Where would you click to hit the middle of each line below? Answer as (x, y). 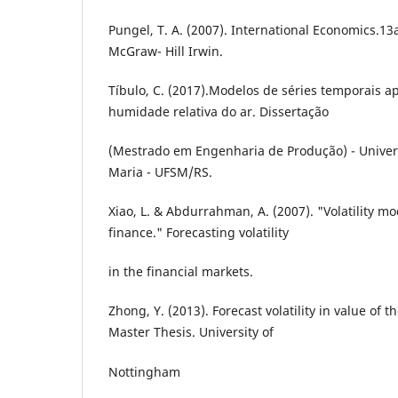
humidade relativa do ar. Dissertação (219, 112)
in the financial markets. (181, 272)
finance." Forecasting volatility (199, 233)
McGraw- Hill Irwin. (166, 52)
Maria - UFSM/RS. (160, 172)
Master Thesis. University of (191, 332)
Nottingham (144, 371)
